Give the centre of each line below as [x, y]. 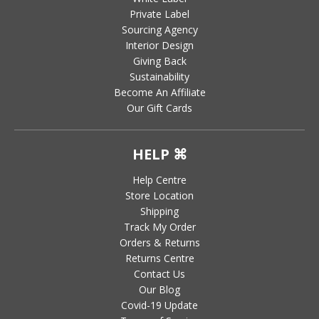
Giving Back [159, 61]
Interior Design [159, 45]
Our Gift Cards [159, 108]
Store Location [159, 195]
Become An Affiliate [159, 92]
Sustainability [159, 76]
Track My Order [159, 226]
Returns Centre [159, 258]
